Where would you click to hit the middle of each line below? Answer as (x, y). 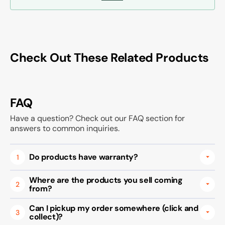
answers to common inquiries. (65, 128)
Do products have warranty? (84, 157)
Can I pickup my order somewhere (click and (114, 208)
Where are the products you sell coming (106, 180)
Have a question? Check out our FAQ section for (97, 118)
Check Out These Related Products (109, 57)
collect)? (46, 216)
